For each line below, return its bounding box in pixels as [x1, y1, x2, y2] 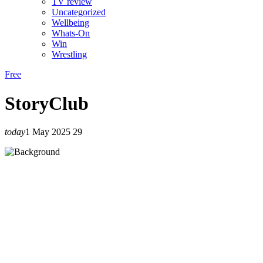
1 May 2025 [25, 127, 70, 137]
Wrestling [52, 49, 87, 60]
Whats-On [52, 28, 90, 39]
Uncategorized [52, 7, 106, 18]
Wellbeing [52, 18, 89, 28]
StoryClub [5, 92, 89, 114]
